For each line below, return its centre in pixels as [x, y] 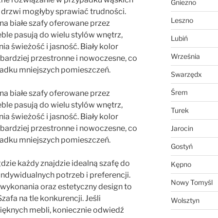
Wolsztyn [185, 200]
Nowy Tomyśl [191, 182]
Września [185, 56]
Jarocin [182, 128]
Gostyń [182, 146]
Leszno [182, 20]
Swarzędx [186, 74]
